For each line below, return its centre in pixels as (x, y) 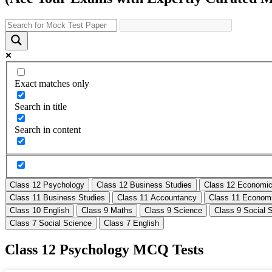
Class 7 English (131, 223)
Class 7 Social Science (51, 223)
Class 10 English (39, 211)
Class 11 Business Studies (57, 198)
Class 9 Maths (107, 211)
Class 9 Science (173, 211)
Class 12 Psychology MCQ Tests (104, 250)
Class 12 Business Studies (144, 185)
